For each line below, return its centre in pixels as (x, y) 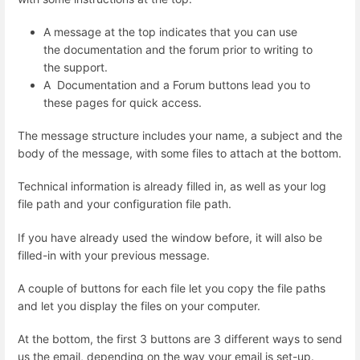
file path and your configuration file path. (125, 204)
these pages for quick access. (123, 102)
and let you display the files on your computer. (139, 305)
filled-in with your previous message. (114, 255)
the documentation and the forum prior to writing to (178, 49)
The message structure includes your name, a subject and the (180, 136)
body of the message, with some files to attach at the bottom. (180, 153)
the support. (76, 67)
